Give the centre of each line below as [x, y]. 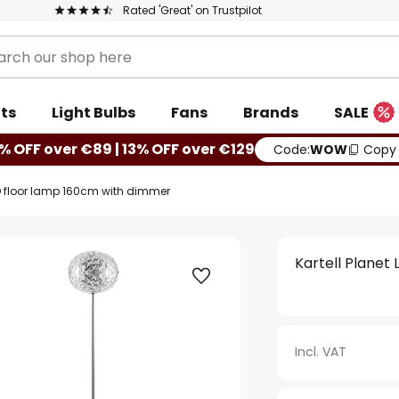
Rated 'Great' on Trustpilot [192, 10]
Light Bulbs [94, 113]
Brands [271, 113]
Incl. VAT [321, 352]
